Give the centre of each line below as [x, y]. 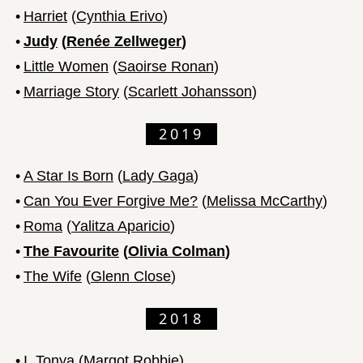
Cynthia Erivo [120, 16]
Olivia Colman [177, 251]
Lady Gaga [158, 175]
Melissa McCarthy [265, 201]
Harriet [45, 16]
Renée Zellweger [124, 41]
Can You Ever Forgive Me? [111, 201]
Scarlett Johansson [190, 91]
